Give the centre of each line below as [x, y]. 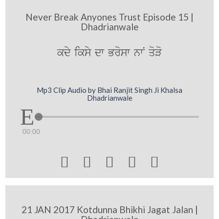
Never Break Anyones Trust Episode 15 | [109, 17]
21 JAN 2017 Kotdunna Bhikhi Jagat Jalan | [109, 209]
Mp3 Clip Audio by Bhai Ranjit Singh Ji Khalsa [109, 90]
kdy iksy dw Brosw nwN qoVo [109, 53]
